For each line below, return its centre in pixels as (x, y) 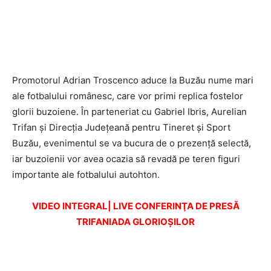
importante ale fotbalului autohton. (86, 175)
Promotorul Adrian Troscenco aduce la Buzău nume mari (133, 80)
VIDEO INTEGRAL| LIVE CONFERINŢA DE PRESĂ (135, 206)
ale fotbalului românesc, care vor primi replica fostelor (128, 96)
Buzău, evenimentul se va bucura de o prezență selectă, (132, 143)
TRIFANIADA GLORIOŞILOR (135, 222)
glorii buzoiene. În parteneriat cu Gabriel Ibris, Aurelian (129, 112)
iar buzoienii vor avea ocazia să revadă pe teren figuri (126, 159)
